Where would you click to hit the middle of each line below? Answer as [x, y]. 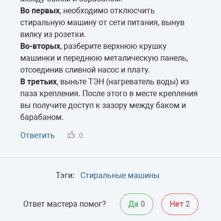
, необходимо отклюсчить [107, 10]
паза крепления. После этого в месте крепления [109, 93]
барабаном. [42, 117]
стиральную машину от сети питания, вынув [102, 22]
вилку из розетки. [53, 34]
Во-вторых [40, 46]
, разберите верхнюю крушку [113, 46]
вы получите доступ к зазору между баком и [103, 105]
